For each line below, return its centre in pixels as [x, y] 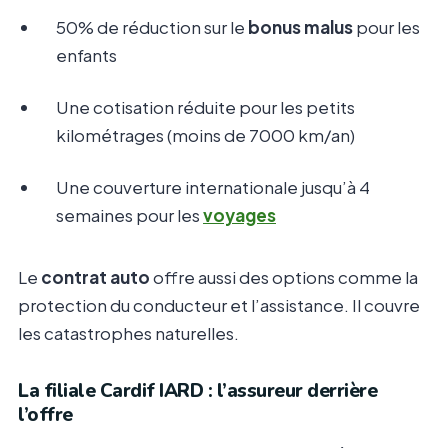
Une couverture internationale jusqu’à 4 [213, 187]
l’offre [45, 415]
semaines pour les [129, 215]
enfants [86, 55]
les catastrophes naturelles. [128, 333]
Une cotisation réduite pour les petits [205, 107]
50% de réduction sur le [152, 27]
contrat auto [95, 277]
